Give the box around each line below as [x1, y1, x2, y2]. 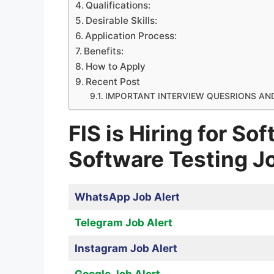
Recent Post [86, 76, 141, 88]
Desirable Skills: [86, 15, 158, 27]
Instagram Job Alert [74, 242, 177, 255]
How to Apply [86, 61, 146, 73]
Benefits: [84, 45, 124, 57]
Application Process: [85, 30, 177, 42]
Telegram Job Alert [74, 217, 172, 229]
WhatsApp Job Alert [74, 191, 180, 204]
